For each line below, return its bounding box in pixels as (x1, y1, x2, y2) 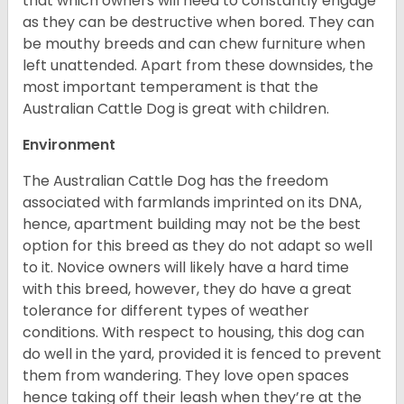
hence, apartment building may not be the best (23, 214, 361, 235)
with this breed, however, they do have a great (23, 279, 352, 300)
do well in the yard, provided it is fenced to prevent (23, 344, 381, 365)
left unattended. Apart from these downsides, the (23, 55, 373, 77)
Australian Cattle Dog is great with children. (23, 98, 329, 120)
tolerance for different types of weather (23, 300, 309, 322)
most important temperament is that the (23, 77, 318, 98)
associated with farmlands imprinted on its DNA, (23, 192, 362, 214)
